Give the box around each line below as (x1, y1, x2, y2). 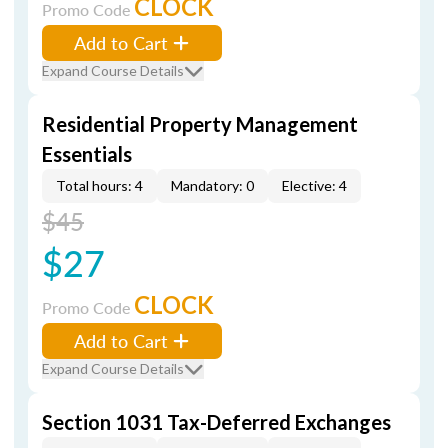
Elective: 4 (282, 177, 347, 194)
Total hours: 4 (56, 177, 143, 194)
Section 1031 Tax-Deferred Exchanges (42, 410, 391, 434)
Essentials (42, 142, 132, 166)
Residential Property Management (42, 112, 358, 136)
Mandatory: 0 (171, 177, 254, 194)
